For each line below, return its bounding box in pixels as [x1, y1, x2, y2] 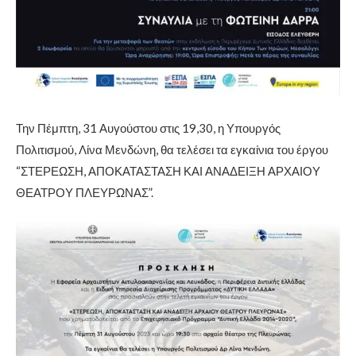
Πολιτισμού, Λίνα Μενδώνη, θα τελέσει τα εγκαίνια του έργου [16, 141, 328, 157]
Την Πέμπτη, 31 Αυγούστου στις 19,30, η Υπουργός [16, 120, 281, 135]
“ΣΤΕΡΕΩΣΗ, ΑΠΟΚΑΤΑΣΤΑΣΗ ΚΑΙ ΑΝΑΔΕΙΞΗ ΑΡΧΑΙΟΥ [16, 163, 320, 178]
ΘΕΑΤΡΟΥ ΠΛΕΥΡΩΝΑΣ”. [16, 184, 153, 199]
